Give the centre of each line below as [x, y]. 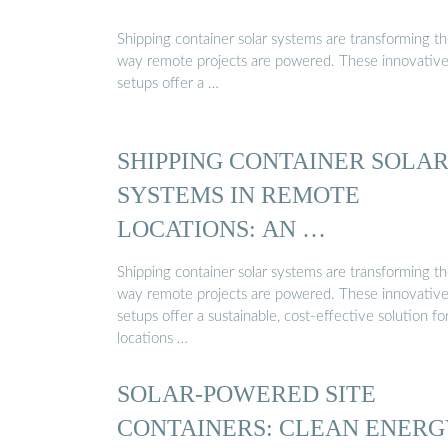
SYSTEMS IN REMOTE [238, 195]
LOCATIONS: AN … [221, 229]
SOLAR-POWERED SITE [246, 393]
